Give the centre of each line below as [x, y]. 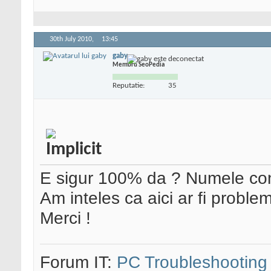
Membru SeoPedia [139, 65]
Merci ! [65, 218]
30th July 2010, [73, 40]
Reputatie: [129, 85]
